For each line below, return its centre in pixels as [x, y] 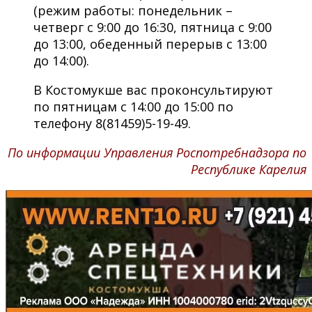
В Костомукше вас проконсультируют [153, 89]
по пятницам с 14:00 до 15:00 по [133, 106]
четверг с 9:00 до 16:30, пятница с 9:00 [153, 27]
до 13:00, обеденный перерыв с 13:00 [150, 44]
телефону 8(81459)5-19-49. [112, 123]
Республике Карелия [249, 169]
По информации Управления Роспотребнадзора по [157, 152]
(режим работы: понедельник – [133, 10]
